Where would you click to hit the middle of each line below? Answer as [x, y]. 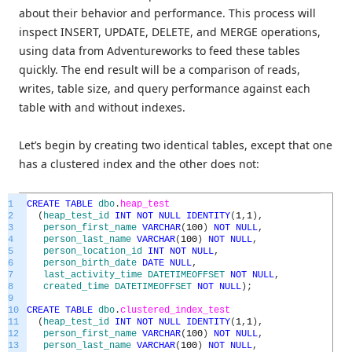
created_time [76, 286]
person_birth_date [90, 263]
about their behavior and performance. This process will [167, 13]
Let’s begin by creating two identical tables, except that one [176, 145]
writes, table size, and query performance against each [165, 88]
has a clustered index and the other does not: [139, 163]
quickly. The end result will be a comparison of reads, [159, 69]
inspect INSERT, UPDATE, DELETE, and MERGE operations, [170, 31]
